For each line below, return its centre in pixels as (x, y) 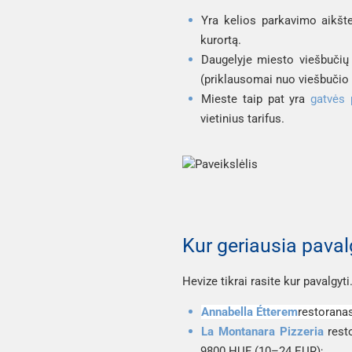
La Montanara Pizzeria (262, 331)
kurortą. (221, 40)
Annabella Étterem (249, 312)
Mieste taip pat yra (256, 99)
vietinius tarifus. (242, 118)
